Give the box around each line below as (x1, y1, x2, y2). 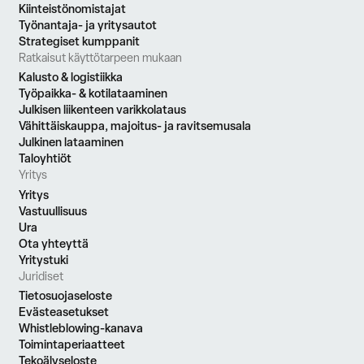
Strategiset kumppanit (19, 33, 141, 50)
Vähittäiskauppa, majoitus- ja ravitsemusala (19, 118, 252, 134)
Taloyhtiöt (19, 150, 72, 167)
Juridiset (19, 268, 64, 284)
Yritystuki (19, 251, 69, 267)
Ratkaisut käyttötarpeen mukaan (19, 50, 183, 66)
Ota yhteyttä (19, 235, 89, 251)
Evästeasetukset (19, 303, 110, 319)
